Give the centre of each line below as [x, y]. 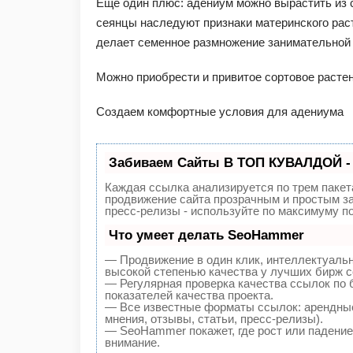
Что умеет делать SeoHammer [206, 236]
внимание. [132, 343]
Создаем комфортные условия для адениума [220, 111]
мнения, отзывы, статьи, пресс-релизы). [214, 319]
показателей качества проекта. [189, 295]
